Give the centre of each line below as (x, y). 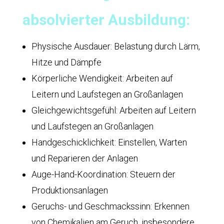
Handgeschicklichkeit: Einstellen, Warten (109, 142)
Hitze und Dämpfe (66, 62)
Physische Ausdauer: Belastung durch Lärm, (115, 46)
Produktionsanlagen (69, 190)
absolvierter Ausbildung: (106, 20)
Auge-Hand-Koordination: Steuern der (103, 174)
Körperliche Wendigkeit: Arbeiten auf (102, 78)
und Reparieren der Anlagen (84, 158)
